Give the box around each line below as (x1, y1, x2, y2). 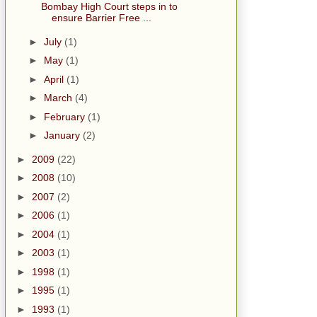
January (43, 129, 83, 142)
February (43, 110, 88, 122)
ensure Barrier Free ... (51, 12, 151, 24)
